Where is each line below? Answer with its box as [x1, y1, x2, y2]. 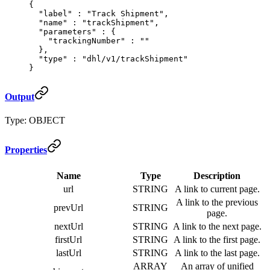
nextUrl [54, 221, 83, 231]
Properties [5, 145, 47, 155]
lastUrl [55, 247, 81, 258]
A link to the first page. [174, 234, 260, 245]
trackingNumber [53, 36, 121, 46]
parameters [43, 27, 92, 37]
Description [193, 170, 240, 181]
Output [5, 91, 34, 102]
